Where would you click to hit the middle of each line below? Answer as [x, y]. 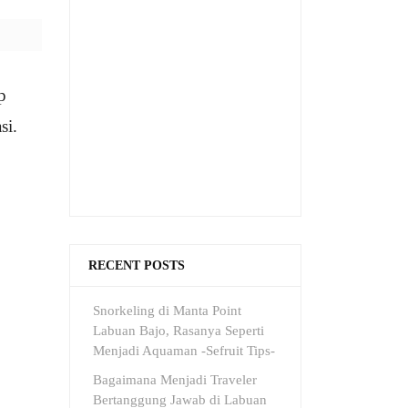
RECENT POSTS [137, 265]
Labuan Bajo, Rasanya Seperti [178, 331]
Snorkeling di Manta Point [167, 311]
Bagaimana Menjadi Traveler [175, 380]
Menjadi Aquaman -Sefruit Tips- [184, 351]
